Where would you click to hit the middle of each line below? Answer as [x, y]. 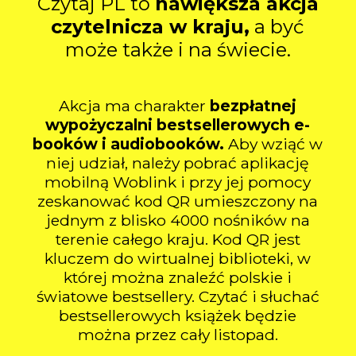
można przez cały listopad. [178, 334]
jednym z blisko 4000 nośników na [178, 220]
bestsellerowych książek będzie [178, 315]
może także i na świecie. [178, 50]
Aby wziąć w [274, 143]
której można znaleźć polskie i [178, 277]
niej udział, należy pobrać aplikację [178, 163]
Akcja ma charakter [135, 105]
